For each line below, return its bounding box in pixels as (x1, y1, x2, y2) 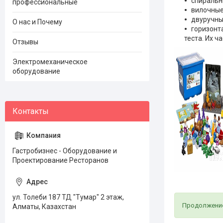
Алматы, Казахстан (12, 203, 76, 211)
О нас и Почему (12, 18, 62, 26)
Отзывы (12, 38, 38, 46)
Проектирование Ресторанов (12, 156, 109, 164)
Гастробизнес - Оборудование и (12, 147, 117, 155)
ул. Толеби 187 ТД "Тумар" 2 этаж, (12, 193, 124, 201)
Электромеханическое (12, 58, 88, 66)
